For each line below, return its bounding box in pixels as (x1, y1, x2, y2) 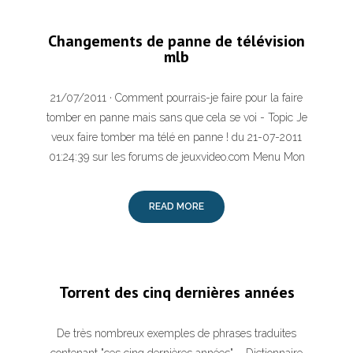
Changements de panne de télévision (48, 31, 305, 51)
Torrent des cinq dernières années (58, 282, 295, 303)
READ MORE (149, 201, 204, 212)
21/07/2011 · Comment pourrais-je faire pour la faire (50, 91, 303, 104)
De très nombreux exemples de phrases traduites (57, 327, 296, 340)
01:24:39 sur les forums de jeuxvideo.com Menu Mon (48, 150, 305, 163)
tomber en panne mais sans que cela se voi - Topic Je (46, 111, 307, 124)
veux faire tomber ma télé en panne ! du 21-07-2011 (51, 131, 302, 143)
